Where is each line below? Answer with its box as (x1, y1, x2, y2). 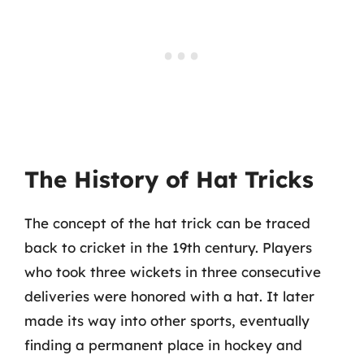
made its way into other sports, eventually (24, 311, 310, 329)
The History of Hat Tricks (24, 164, 314, 193)
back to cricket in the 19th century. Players (24, 238, 312, 256)
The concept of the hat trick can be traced (24, 214, 310, 232)
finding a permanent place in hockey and (24, 336, 302, 353)
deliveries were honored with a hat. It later (24, 287, 314, 305)
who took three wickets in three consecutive (24, 262, 321, 280)
